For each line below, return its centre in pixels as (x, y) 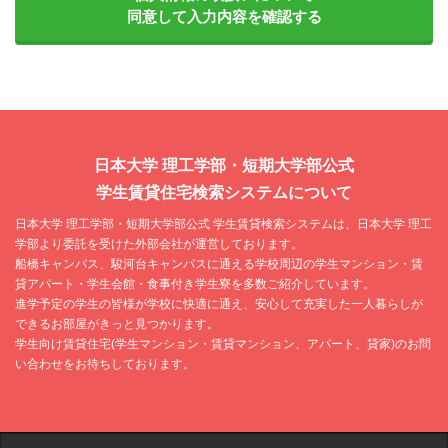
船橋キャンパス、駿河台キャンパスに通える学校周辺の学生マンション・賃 (219, 263)
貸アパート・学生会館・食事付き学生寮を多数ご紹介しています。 (195, 283)
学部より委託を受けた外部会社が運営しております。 (159, 243)
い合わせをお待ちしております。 (105, 363)
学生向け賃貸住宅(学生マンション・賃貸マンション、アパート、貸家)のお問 (223, 343)
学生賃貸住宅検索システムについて (224, 192)
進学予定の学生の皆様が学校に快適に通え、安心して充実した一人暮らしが (219, 303)
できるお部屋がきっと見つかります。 (117, 323)
